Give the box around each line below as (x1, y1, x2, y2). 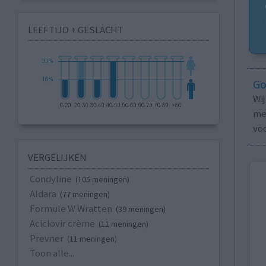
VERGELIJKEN (27, 151, 87, 164)
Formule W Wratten (29, 202, 112, 216)
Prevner (29, 232, 64, 245)
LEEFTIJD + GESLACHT (27, 23, 123, 36)
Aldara (29, 187, 56, 201)
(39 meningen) (115, 204, 166, 215)
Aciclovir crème (29, 217, 95, 230)
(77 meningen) (59, 189, 110, 200)
